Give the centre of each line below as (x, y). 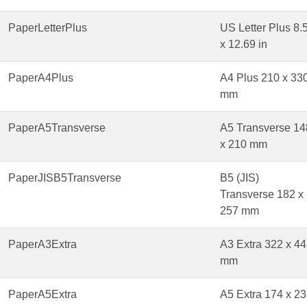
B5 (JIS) (240, 178)
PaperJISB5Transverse (65, 178)
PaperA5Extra (42, 295)
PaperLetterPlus (48, 28)
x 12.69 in (244, 45)
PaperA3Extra (42, 245)
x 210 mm (244, 145)
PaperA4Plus (41, 78)
